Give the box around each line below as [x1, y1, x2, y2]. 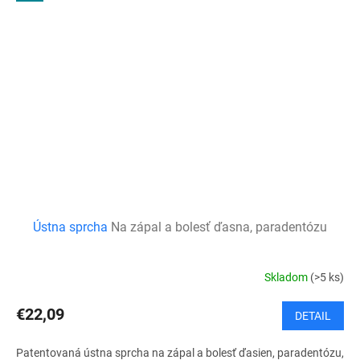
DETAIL [295, 309, 331, 322]
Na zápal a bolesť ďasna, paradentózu [111, 219, 327, 235]
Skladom [264, 271, 310, 284]
